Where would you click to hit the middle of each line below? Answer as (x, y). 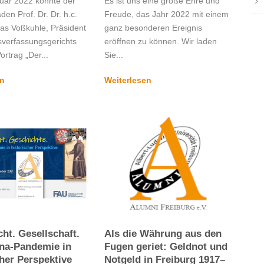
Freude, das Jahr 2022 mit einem (166, 14)
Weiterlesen (128, 80)
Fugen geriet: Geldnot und (166, 246)
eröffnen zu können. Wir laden (160, 41)
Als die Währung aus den (163, 233)
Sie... (113, 55)
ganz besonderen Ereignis (153, 27)
